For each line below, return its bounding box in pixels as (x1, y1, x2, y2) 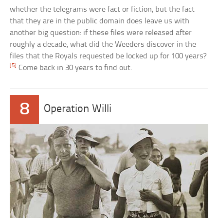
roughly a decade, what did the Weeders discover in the (10, 40, 197, 49)
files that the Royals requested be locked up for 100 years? (10, 52, 207, 61)
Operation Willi (44, 104, 112, 115)
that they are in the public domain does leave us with (10, 17, 190, 26)
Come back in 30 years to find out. (17, 64, 133, 73)
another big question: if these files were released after (10, 29, 192, 37)
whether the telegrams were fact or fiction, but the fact (10, 5, 195, 14)
